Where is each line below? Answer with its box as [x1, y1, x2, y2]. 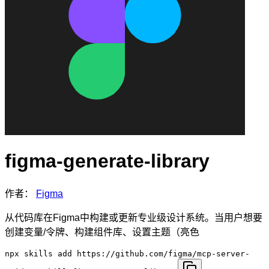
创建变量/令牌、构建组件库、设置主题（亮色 [5, 226, 199, 237]
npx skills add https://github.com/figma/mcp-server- [5, 249, 250, 258]
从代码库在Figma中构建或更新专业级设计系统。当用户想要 [5, 212, 262, 223]
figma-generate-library [5, 150, 210, 172]
